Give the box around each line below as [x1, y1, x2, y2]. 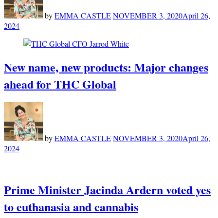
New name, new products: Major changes [4, 58, 208, 75]
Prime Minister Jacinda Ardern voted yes [4, 181, 211, 198]
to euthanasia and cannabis [4, 198, 138, 215]
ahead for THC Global [4, 75, 116, 92]
